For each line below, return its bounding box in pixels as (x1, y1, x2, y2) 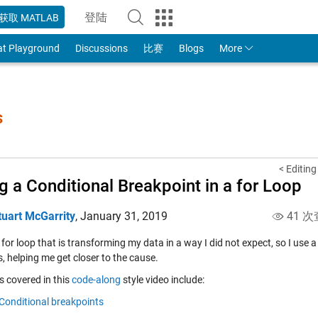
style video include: (121, 274, 204, 285)
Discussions (75, 43, 128, 54)
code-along (72, 274, 121, 285)
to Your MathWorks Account (94, 18, 235, 31)
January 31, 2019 (80, 209, 168, 223)
